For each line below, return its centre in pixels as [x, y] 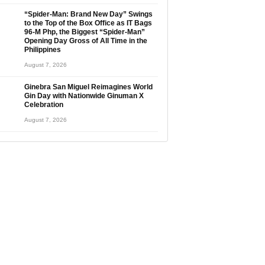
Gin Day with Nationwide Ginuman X [84, 96]
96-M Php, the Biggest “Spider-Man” [85, 32]
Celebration [44, 105]
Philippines [43, 50]
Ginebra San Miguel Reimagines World [88, 87]
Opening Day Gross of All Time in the [86, 41]
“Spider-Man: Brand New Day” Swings [88, 14]
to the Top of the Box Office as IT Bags [88, 23]
